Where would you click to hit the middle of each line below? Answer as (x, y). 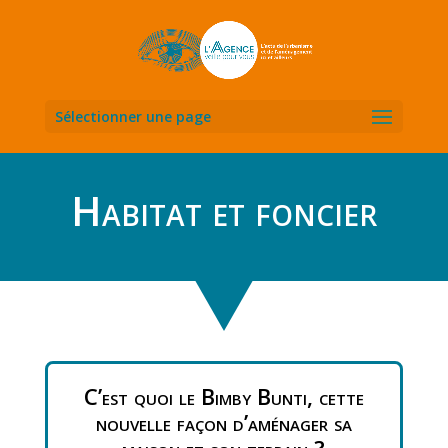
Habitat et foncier (223, 210)
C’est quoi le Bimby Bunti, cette (223, 396)
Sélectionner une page (132, 116)
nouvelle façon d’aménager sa (223, 422)
